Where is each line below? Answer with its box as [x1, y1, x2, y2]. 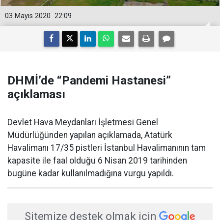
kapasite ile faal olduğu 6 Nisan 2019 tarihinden [7, 156, 187, 165]
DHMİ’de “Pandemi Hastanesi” [7, 74, 171, 87]
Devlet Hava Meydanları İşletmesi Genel [7, 117, 158, 127]
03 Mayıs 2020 [5, 12, 51, 20]
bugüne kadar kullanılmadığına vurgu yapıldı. [7, 168, 174, 178]
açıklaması [7, 87, 65, 101]
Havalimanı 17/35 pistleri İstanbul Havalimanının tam [7, 143, 206, 153]
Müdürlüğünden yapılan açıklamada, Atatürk [7, 130, 172, 140]
